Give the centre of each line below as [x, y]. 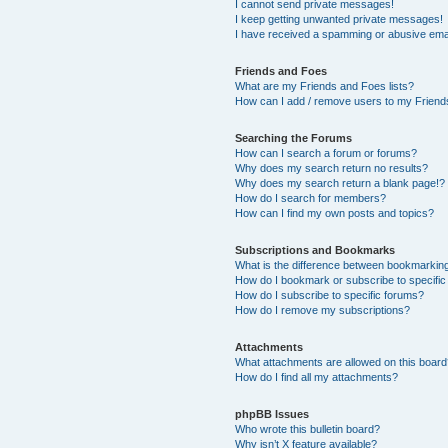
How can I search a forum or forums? [326, 152]
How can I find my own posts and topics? [335, 212]
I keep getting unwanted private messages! [339, 18]
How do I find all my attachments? [317, 376]
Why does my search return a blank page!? [340, 182]
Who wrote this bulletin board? [308, 428]
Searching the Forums [294, 137]
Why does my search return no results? [332, 167]
